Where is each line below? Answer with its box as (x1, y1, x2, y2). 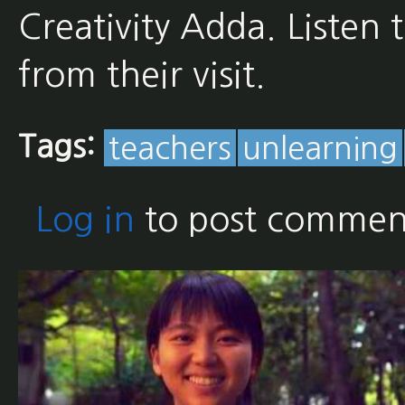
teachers (108, 132, 231, 165)
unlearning (241, 132, 398, 165)
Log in (34, 202, 135, 238)
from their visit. (17, 57, 276, 93)
